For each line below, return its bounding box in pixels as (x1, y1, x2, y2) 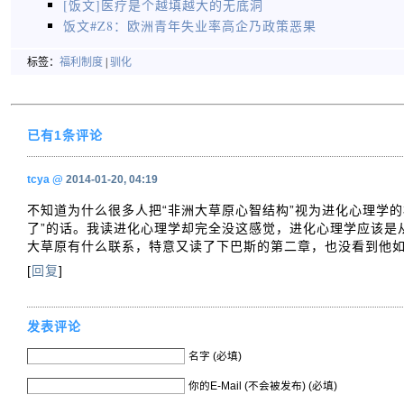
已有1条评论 (27, 128, 103, 142)
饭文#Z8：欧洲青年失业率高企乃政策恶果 (63, 17, 317, 34)
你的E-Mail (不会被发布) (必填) (188, 379, 337, 391)
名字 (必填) (188, 349, 242, 362)
